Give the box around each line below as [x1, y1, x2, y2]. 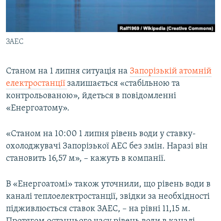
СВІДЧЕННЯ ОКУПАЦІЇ [18, 23, 79, 31]
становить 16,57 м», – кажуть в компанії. [6, 154, 166, 164]
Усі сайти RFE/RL [17, 103, 81, 113]
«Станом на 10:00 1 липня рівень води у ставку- [6, 129, 196, 139]
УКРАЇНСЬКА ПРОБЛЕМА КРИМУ [18, 41, 107, 48]
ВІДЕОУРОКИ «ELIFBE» [18, 5, 82, 13]
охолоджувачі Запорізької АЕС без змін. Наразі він [6, 142, 208, 151]
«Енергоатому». [6, 104, 70, 113]
